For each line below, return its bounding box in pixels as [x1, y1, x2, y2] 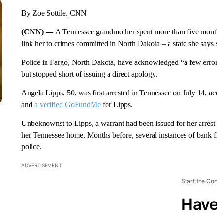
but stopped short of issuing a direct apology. [21, 70, 157, 78]
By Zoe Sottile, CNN [21, 9, 87, 17]
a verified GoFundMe [34, 100, 101, 108]
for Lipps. [100, 100, 133, 108]
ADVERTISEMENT [21, 162, 62, 168]
